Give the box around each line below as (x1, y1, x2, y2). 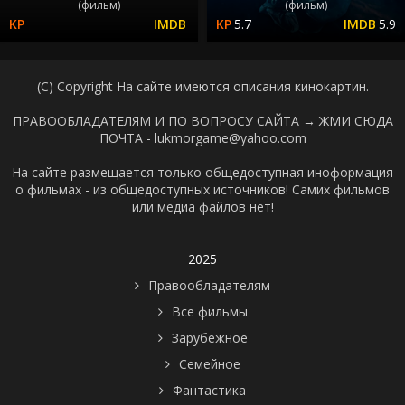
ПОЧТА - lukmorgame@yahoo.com (99, 128, 306, 146)
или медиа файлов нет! (131, 197, 274, 215)
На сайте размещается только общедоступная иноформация (12, 163, 393, 181)
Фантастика (173, 381, 246, 399)
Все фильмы (171, 302, 248, 320)
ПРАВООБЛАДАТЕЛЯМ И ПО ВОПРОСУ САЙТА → (12, 111, 319, 129)
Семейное (178, 354, 240, 372)
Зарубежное (171, 328, 248, 346)
